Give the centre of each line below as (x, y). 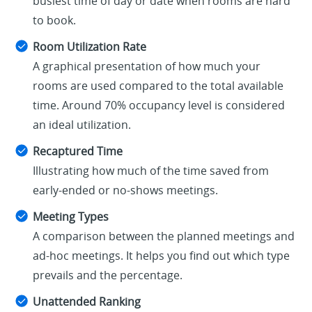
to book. (55, 21)
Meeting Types (71, 217)
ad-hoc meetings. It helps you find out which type (162, 256)
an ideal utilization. (82, 125)
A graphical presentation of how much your (147, 67)
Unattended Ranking (87, 302)
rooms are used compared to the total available (158, 86)
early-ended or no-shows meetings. (126, 190)
